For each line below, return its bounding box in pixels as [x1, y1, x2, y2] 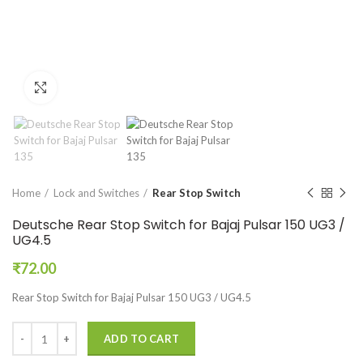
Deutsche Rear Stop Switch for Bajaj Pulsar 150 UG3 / [12, 216, 345, 234]
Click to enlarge [57, 81, 138, 94]
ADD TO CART [104, 332, 180, 345]
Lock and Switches [53, 186, 139, 199]
